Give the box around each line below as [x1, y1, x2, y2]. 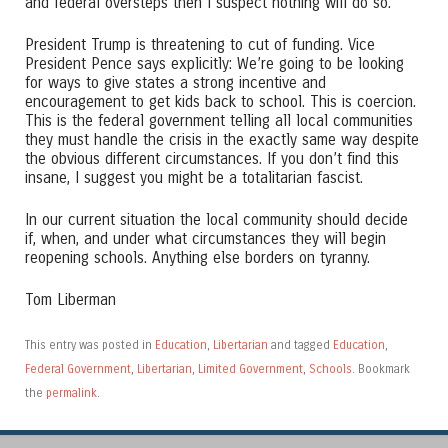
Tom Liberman [25, 290, 116, 309]
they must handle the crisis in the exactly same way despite [25, 130, 419, 149]
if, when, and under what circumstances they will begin [25, 229, 386, 248]
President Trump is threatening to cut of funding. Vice [25, 35, 375, 54]
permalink [46, 386, 97, 401]
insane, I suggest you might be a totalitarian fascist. [25, 168, 363, 187]
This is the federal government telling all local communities [25, 111, 413, 130]
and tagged [268, 338, 333, 353]
